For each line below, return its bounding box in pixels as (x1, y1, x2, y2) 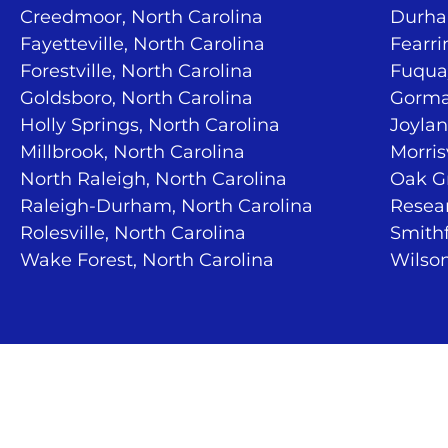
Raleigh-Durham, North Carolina (20, 194, 313, 217)
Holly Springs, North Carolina (20, 113, 280, 136)
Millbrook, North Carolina (20, 140, 245, 163)
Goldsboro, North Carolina (20, 86, 253, 109)
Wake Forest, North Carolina (20, 248, 274, 271)
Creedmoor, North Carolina (20, 5, 263, 28)
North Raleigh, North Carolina (20, 167, 287, 190)
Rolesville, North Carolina (20, 221, 246, 244)
